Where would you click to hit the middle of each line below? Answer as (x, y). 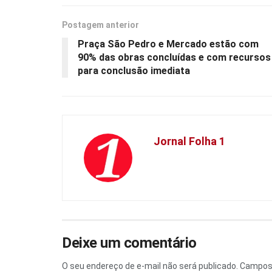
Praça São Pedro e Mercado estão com (168, 44)
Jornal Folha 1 (189, 141)
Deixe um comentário (129, 243)
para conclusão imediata (134, 71)
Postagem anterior (100, 25)
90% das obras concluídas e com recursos (174, 58)
